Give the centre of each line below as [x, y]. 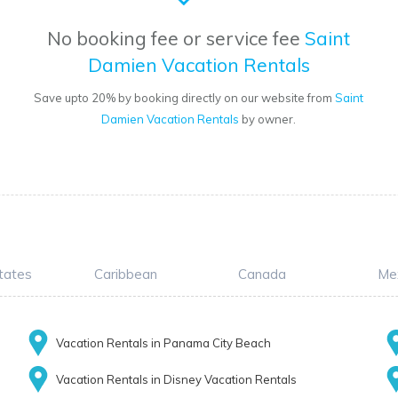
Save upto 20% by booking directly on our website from [185, 98]
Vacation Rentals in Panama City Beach [163, 343]
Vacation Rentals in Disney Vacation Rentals [176, 380]
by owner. [268, 119]
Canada [262, 275]
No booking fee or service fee [176, 39]
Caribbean [125, 275]
